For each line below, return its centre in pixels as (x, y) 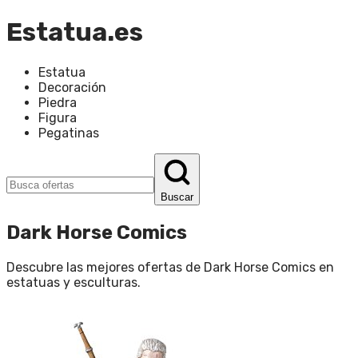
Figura (58, 117)
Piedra (58, 102)
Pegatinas (69, 133)
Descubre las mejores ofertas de (105, 267)
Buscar (177, 197)
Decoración (72, 87)
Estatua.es (75, 32)
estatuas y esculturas (72, 282)
